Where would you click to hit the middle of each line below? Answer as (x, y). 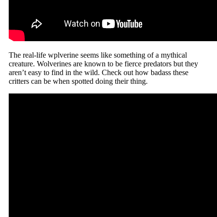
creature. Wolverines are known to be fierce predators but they (103, 63)
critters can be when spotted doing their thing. (78, 81)
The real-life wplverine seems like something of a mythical (98, 55)
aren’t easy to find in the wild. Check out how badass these (99, 72)
